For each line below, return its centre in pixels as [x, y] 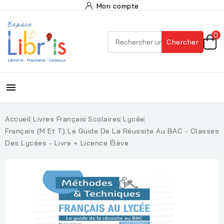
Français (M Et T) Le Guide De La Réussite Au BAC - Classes [112, 131]
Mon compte [117, 6]
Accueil [18, 119]
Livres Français [59, 119]
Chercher [182, 42]
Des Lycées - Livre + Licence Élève [67, 143]
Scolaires [104, 119]
